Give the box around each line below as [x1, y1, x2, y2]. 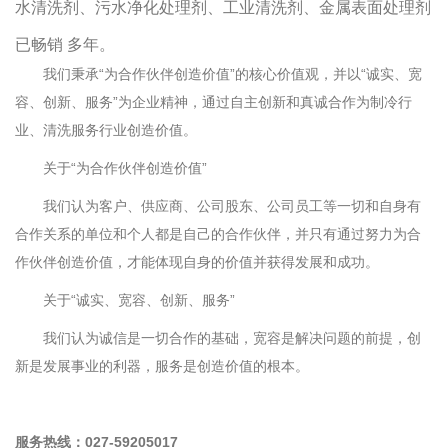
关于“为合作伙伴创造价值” [15, 160, 207, 177]
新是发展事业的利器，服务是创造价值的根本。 [15, 358, 309, 375]
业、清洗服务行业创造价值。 [15, 122, 201, 139]
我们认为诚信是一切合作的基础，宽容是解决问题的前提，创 [15, 330, 421, 347]
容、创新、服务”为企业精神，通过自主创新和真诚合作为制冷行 [15, 94, 412, 111]
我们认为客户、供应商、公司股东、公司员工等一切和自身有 [15, 198, 421, 215]
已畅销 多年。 [15, 36, 115, 54]
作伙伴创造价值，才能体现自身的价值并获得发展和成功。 [15, 254, 379, 271]
